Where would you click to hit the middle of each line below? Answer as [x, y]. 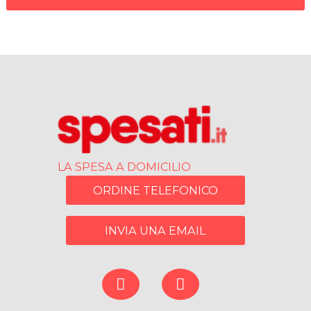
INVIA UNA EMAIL [155, 230]
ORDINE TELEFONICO [155, 190]
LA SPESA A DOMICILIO [124, 167]
